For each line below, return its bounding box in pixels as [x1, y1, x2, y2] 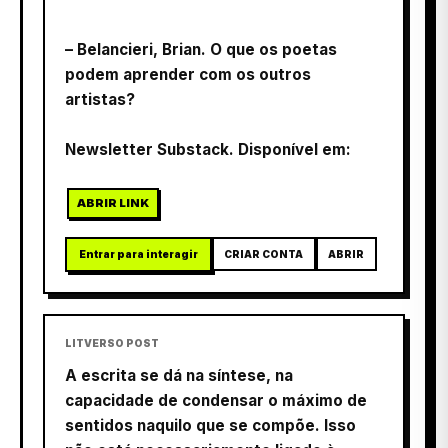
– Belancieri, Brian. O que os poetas [65, 39, 337, 59]
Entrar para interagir [79, 247, 198, 260]
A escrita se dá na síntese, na [65, 365, 293, 385]
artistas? [65, 89, 135, 109]
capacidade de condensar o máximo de [65, 390, 367, 410]
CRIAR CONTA [224, 247, 304, 260]
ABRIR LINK [77, 196, 150, 211]
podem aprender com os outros [65, 64, 311, 84]
